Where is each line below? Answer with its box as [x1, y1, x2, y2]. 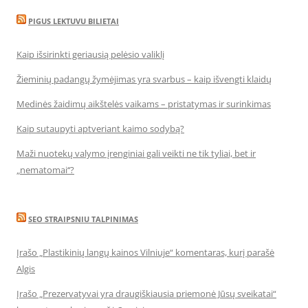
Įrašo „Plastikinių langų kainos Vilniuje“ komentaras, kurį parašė [16, 246, 274, 258]
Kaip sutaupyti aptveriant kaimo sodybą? [16, 122, 184, 135]
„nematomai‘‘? [16, 164, 74, 176]
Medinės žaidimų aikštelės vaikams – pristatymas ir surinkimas [16, 98, 271, 110]
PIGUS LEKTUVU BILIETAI [28, 16, 119, 26]
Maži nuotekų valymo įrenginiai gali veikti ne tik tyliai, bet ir [16, 147, 256, 159]
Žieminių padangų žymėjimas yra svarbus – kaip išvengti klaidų [16, 73, 272, 85]
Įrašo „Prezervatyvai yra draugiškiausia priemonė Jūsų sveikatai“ [16, 287, 276, 300]
